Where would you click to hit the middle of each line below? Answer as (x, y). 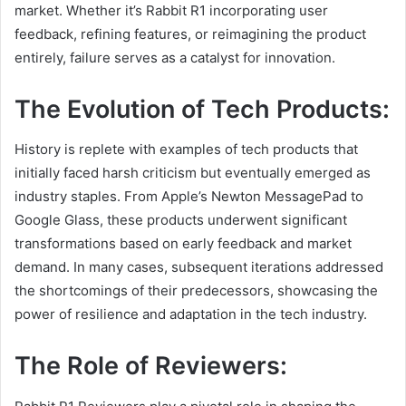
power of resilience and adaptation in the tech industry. (191, 314)
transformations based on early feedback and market (183, 244)
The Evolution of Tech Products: (202, 109)
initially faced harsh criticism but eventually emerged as (193, 173)
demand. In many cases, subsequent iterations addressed (199, 267)
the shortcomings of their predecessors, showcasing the (196, 291)
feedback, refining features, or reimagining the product (190, 34)
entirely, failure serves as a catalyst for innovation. (175, 57)
